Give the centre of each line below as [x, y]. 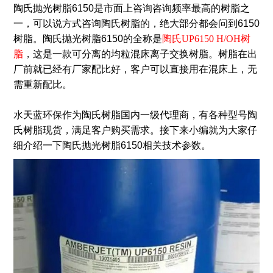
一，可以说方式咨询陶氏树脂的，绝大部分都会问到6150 [136, 24]
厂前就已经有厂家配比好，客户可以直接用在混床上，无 [135, 69]
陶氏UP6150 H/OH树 [206, 39]
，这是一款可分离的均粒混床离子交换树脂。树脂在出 [140, 54]
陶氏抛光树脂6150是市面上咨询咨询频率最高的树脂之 [131, 9]
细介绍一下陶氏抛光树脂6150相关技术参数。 [112, 146]
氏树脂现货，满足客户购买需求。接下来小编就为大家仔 [135, 130]
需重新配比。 [42, 85]
